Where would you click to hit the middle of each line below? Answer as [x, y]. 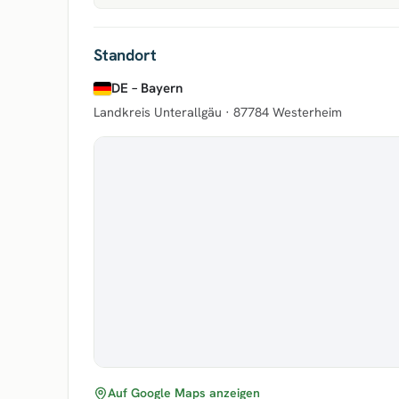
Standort [125, 55]
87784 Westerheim [288, 112]
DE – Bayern [147, 88]
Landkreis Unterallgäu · [163, 112]
